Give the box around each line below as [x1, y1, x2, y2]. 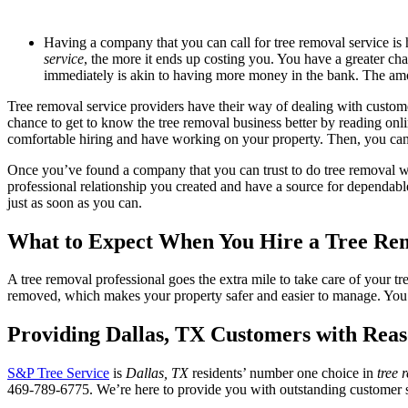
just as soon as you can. [7, 194, 142, 210]
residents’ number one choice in [189, 365, 373, 382]
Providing [7, 322, 106, 347]
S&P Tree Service [7, 365, 109, 382]
